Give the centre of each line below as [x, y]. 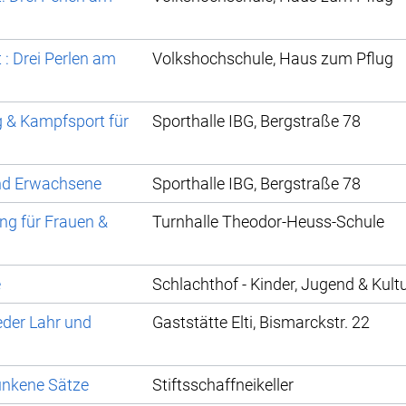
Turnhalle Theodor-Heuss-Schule [268, 222]
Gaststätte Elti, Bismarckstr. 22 [261, 323]
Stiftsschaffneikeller [223, 385]
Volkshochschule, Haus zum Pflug [273, 59]
